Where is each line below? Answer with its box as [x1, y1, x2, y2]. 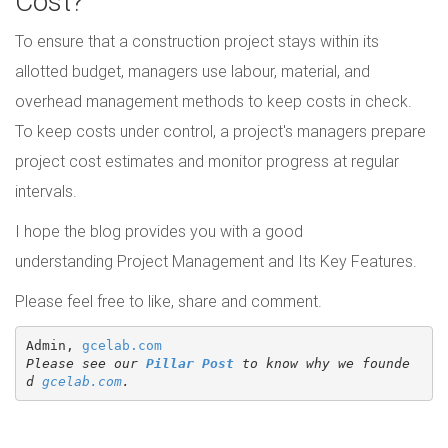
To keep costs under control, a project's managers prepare [15, 121, 426, 142]
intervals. [15, 181, 77, 202]
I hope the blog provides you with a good [15, 221, 303, 242]
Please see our [25, 355, 146, 371]
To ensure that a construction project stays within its [15, 31, 379, 52]
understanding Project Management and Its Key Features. [15, 251, 417, 272]
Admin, [25, 337, 82, 353]
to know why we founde [233, 355, 410, 371]
